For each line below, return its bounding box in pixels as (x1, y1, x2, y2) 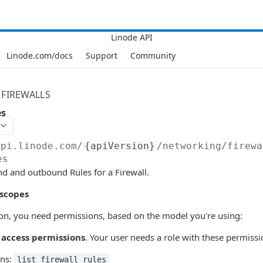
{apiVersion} (85, 140, 156, 151)
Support (86, 49, 117, 61)
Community (130, 49, 176, 61)
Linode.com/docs (6, 49, 73, 61)
